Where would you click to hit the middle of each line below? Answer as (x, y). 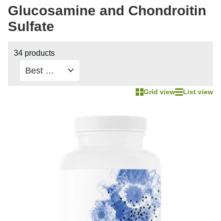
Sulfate (31, 27)
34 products (34, 53)
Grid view (159, 92)
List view (198, 92)
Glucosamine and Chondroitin (107, 11)
